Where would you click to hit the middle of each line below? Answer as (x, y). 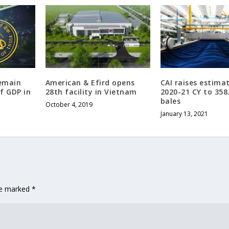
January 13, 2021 (184, 113)
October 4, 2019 (69, 104)
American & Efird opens (90, 82)
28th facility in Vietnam (91, 91)
